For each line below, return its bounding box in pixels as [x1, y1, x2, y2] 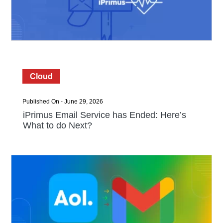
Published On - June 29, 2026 [22, 98, 103, 105]
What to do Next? [22, 120, 92, 130]
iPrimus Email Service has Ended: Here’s [22, 110, 186, 120]
